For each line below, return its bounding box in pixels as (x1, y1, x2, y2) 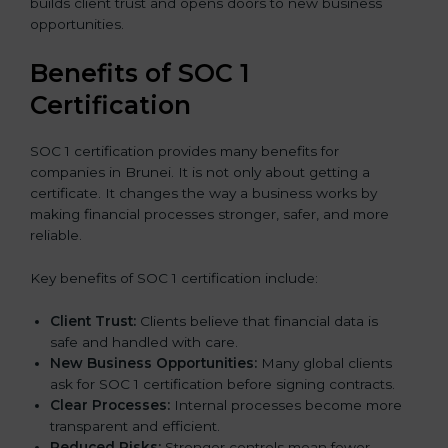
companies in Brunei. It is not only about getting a (30, 163, 370, 180)
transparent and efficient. (50, 417, 220, 434)
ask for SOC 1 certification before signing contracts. (50, 375, 395, 392)
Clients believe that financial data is (136, 312, 378, 329)
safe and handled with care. (50, 333, 238, 350)
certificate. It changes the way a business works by (30, 184, 377, 201)
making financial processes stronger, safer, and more (30, 205, 389, 222)
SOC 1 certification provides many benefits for (30, 142, 339, 159)
